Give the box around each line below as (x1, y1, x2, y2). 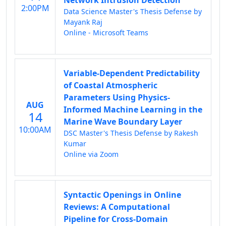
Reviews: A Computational (64, 201, 170, 212)
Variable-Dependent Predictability (64, 68, 200, 79)
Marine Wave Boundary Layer (64, 116, 182, 127)
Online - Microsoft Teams (64, 28, 148, 37)
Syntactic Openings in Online (64, 189, 181, 200)
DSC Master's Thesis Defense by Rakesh (64, 128, 198, 138)
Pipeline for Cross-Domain (64, 213, 168, 224)
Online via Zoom (64, 149, 119, 159)
